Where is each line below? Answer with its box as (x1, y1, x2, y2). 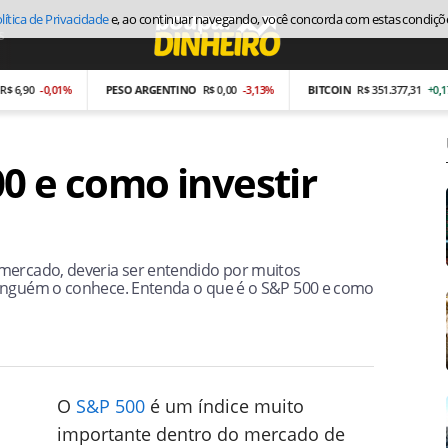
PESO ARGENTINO (66, 82, 158, 97)
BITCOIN (269, 82, 313, 97)
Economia (14, 25, 77, 44)
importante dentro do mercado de (57, 422, 345, 446)
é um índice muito (145, 394, 304, 418)
